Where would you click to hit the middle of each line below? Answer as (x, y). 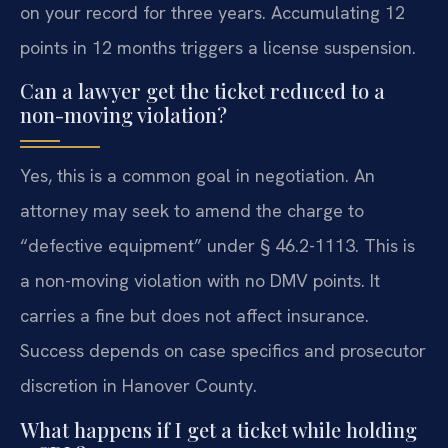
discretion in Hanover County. (138, 386)
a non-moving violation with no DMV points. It (200, 281)
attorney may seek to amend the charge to (192, 211)
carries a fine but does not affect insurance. (194, 316)
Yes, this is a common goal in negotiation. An (197, 176)
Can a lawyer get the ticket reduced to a (202, 91)
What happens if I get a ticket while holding (218, 429)
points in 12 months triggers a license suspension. (218, 47)
